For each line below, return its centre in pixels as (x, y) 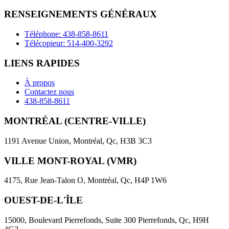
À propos (40, 83)
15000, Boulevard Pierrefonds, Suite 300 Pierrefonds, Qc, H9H (107, 220)
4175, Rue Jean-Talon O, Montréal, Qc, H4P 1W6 (85, 180)
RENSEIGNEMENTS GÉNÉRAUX (81, 14)
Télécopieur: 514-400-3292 (69, 43)
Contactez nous (49, 92)
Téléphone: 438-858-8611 (66, 34)
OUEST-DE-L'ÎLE (43, 200)
